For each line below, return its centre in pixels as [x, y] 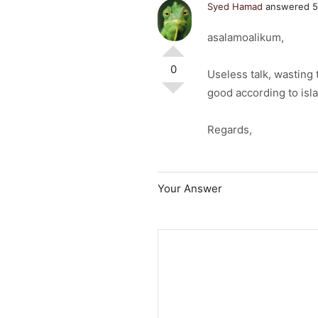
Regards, [230, 130]
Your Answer [190, 188]
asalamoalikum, [246, 37]
